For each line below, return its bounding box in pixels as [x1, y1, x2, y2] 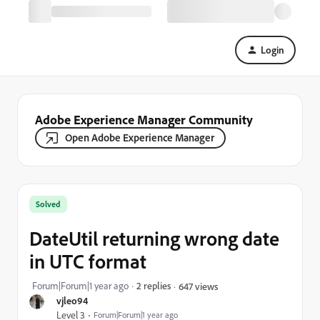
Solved [36, 199, 61, 209]
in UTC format [29, 249, 146, 274]
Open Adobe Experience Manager [65, 131, 214, 144]
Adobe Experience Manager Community [35, 111, 253, 127]
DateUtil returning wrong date [29, 226, 279, 251]
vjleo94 [56, 294, 88, 306]
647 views [179, 279, 218, 292]
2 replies [136, 279, 171, 291]
